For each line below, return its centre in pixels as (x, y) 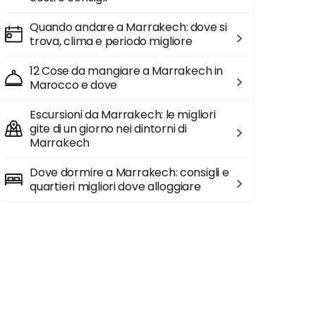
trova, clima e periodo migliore (111, 41)
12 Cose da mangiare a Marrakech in (127, 71)
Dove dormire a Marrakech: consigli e (129, 172)
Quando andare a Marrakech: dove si (128, 27)
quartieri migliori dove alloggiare (115, 187)
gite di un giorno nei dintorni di (108, 129)
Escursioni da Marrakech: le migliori (123, 115)
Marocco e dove (74, 85)
